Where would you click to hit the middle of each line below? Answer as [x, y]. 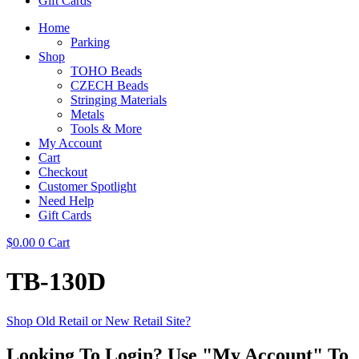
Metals [87, 114]
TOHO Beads [106, 71]
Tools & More [106, 128]
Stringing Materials [119, 99]
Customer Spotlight [87, 186]
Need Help [66, 200]
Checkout [63, 171]
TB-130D [56, 282]
